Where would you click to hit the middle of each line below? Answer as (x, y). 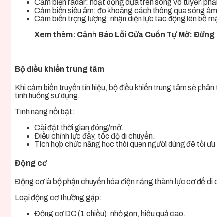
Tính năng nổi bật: (45, 112)
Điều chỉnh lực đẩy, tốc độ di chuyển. (95, 136)
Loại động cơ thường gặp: (58, 197)
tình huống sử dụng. (48, 96)
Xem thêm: (56, 34)
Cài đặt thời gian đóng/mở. (79, 128)
